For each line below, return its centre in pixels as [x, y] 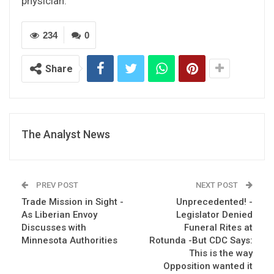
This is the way [221, 253]
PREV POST [56, 185]
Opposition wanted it [208, 266]
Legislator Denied [214, 214]
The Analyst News [66, 134]
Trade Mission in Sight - [72, 202]
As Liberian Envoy [59, 214]
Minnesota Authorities [69, 240]
